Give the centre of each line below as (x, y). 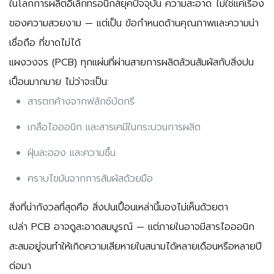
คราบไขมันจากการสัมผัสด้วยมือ (90, 179)
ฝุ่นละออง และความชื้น (72, 153)
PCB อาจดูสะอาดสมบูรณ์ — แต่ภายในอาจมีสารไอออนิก (141, 227)
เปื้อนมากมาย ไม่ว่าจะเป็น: (59, 82)
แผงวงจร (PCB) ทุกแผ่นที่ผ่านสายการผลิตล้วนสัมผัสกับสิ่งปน (131, 62)
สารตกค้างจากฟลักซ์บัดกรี (81, 102)
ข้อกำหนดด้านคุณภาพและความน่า (192, 23)
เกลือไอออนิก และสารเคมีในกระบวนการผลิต (114, 127)
